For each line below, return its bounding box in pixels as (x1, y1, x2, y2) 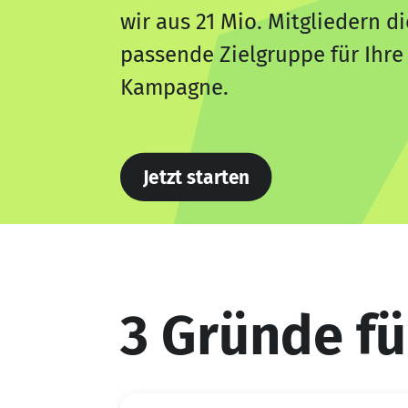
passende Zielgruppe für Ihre (120, 42, 403, 68)
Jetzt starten (142, 166, 250, 189)
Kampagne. (120, 75, 229, 101)
